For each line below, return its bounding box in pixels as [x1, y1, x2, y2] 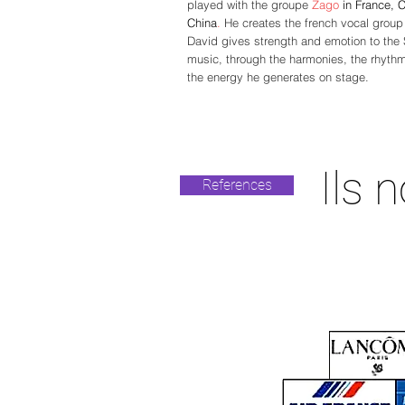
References [202, 176, 272, 193]
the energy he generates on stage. [187, 70, 369, 84]
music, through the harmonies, [187, 52, 347, 66]
